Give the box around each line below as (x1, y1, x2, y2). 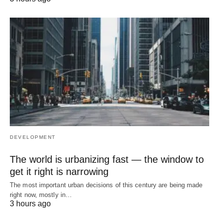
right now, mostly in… (10, 191, 72, 199)
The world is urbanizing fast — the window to (10, 154, 204, 165)
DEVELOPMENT (10, 134, 56, 140)
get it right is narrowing (10, 166, 109, 177)
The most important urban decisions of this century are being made (10, 181, 203, 189)
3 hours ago (10, 199, 51, 208)
